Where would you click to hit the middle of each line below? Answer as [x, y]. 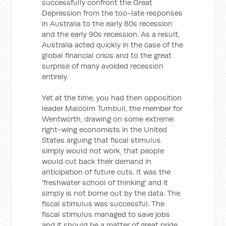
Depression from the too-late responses [112, 13]
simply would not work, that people [103, 151]
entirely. [55, 76]
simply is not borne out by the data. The [111, 193]
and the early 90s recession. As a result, [111, 34]
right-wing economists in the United [105, 129]
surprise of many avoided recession [103, 66]
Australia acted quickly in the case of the [113, 45]
